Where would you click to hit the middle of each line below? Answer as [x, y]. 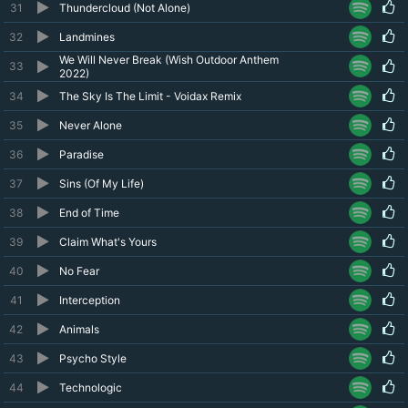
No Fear [79, 271]
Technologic [91, 388]
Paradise [82, 154]
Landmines [87, 37]
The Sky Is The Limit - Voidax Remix [150, 96]
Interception [90, 300]
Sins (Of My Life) [102, 184]
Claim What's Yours [108, 242]
